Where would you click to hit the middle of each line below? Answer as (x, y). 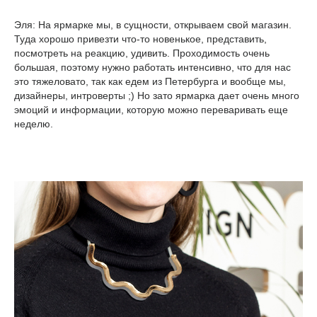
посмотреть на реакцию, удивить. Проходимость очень (142, 53)
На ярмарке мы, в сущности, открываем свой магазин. (163, 25)
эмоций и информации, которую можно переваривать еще (151, 110)
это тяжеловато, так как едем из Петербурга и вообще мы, (150, 82)
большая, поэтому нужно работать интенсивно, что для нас (152, 68)
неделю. (34, 124)
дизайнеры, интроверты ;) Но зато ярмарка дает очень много (157, 96)
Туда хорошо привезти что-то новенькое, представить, (140, 39)
